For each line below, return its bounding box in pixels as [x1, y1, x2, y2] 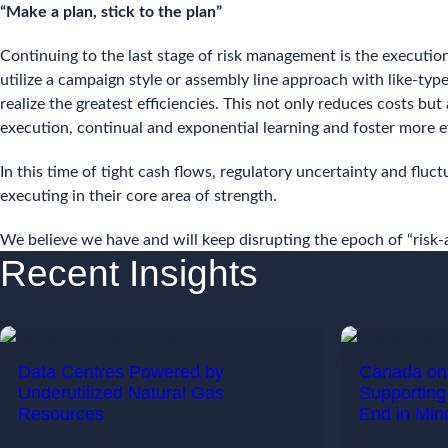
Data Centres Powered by [18, 362, 224, 383]
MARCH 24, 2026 [18, 346, 114, 361]
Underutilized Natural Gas [18, 383, 224, 404]
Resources [18, 404, 104, 425]
